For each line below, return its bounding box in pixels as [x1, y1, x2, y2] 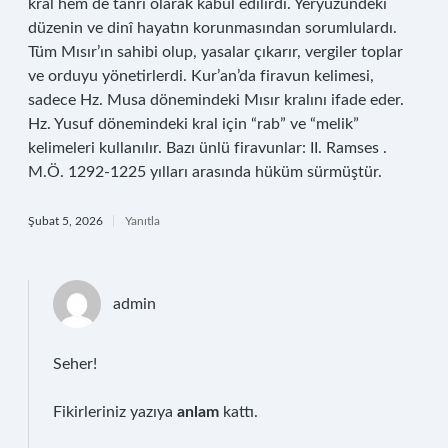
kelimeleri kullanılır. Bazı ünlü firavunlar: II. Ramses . [28, 140, 387, 156]
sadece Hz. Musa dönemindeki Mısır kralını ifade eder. [28, 92, 404, 108]
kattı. [219, 404, 258, 420]
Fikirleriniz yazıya [53, 404, 177, 420]
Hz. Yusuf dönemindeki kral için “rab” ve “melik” [28, 116, 359, 132]
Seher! [53, 356, 97, 372]
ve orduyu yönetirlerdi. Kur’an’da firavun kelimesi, [28, 68, 374, 84]
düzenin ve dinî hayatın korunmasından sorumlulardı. [28, 20, 397, 36]
